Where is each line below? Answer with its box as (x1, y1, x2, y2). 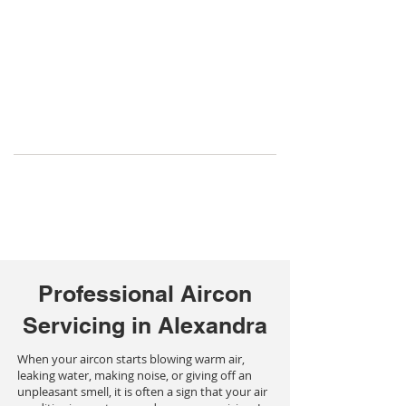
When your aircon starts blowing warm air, (17, 351, 245, 367)
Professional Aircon (38, 280, 252, 307)
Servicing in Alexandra (23, 312, 267, 339)
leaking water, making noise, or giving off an (17, 367, 252, 383)
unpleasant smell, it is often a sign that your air (17, 383, 267, 400)
